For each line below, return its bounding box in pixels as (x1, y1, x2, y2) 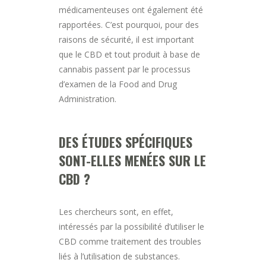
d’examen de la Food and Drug (59, 78, 177, 90)
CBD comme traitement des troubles (59, 235, 201, 247)
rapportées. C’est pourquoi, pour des (59, 18, 199, 30)
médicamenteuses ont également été (59, 4, 203, 15)
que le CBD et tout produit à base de (59, 48, 200, 60)
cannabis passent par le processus (59, 63, 191, 75)
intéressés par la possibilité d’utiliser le (59, 220, 204, 232)
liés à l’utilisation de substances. (59, 250, 180, 262)
